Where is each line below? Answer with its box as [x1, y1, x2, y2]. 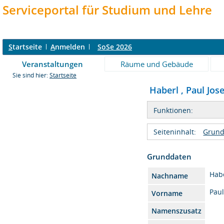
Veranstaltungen [22, 59, 83, 69]
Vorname [151, 188, 183, 198]
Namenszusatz [151, 205, 202, 215]
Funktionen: [153, 105, 193, 115]
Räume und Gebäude [120, 59, 193, 69]
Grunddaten [147, 151, 192, 161]
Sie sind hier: [12, 71, 49, 79]
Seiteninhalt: [153, 126, 198, 136]
